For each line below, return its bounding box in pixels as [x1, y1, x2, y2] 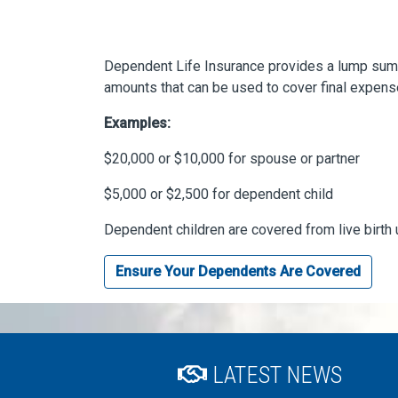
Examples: [104, 115, 171, 131]
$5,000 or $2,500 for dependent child [104, 186, 333, 203]
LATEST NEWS [206, 362, 342, 388]
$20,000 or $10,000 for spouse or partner [104, 150, 360, 167]
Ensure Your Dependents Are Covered [115, 263, 361, 280]
